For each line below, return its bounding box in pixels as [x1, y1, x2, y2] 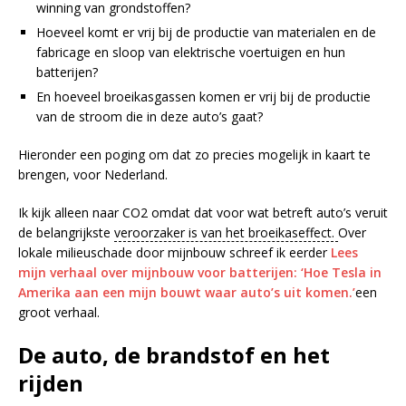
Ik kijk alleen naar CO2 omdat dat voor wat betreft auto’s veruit [18, 204, 388, 222]
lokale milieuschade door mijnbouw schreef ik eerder [18, 244, 331, 262]
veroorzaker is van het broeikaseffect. [114, 224, 338, 242]
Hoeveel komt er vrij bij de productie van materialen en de [36, 24, 376, 42]
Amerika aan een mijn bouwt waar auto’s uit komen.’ [18, 284, 355, 302]
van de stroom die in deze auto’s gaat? [36, 108, 263, 126]
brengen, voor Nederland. [18, 166, 168, 184]
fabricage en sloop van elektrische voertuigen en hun [36, 43, 345, 62]
